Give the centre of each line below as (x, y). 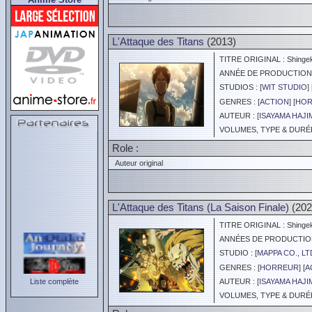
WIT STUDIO (284, 87)
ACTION (274, 102)
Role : (125, 148)
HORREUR (279, 267)
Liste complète (54, 281)
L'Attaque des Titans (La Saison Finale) (201, 207)
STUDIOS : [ (239, 87)
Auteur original (137, 163)
